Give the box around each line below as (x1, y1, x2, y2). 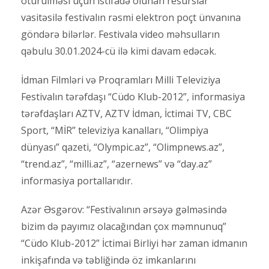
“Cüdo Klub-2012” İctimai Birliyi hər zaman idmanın (21, 237, 247, 250)
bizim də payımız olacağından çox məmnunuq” (21, 220, 226, 234)
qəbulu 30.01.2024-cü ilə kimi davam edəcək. (21, 44, 216, 58)
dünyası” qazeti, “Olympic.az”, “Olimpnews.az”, (21, 141, 225, 154)
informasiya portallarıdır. (21, 174, 133, 188)
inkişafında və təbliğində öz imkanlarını (21, 253, 196, 267)
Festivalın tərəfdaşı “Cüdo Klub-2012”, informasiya (21, 90, 245, 104)
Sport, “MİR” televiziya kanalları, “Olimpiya (21, 124, 208, 138)
